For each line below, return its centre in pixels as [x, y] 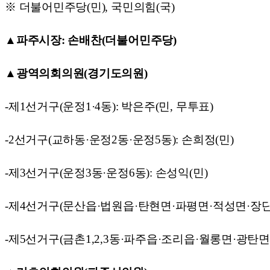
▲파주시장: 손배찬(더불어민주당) [91, 40]
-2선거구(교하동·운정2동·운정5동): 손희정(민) [119, 139]
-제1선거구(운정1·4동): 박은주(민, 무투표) [109, 106]
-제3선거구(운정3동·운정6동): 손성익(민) [106, 172]
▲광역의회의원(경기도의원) [76, 73]
